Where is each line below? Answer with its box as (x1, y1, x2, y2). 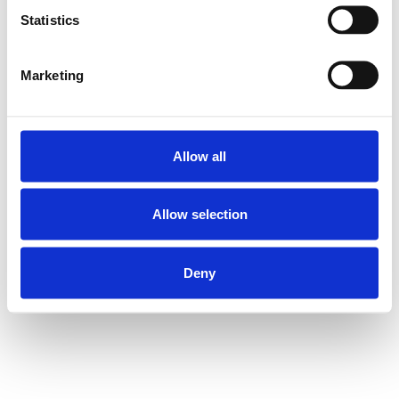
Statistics (20, 12, 79, 27)
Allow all (173, 148, 226, 163)
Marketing (20, 67, 84, 82)
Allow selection (151, 206, 248, 222)
